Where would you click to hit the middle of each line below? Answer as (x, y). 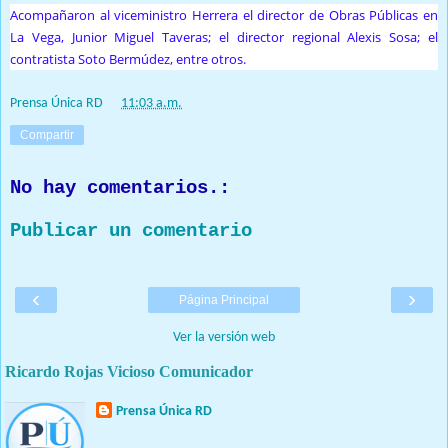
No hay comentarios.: (120, 187)
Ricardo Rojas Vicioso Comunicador (129, 371)
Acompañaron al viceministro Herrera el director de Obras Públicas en (224, 15)
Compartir (47, 134)
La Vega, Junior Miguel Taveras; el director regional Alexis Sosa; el (224, 37)
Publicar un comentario (131, 231)
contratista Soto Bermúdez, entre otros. (128, 59)
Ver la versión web (224, 337)
